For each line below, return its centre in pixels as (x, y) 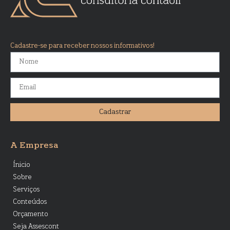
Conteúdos (30, 202)
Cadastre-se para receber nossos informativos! (82, 46)
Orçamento (31, 214)
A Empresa (34, 146)
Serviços (26, 189)
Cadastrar (115, 112)
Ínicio (22, 165)
